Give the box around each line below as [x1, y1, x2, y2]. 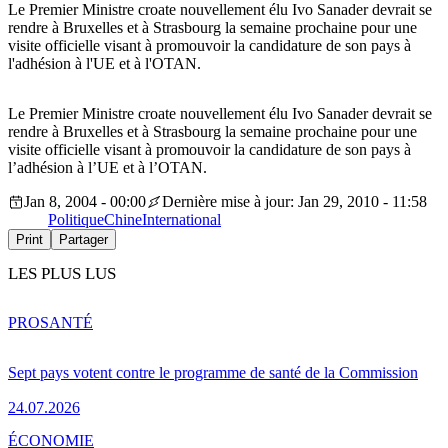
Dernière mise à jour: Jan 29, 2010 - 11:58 [162, 193, 427, 211]
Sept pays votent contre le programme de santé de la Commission [8, 363, 418, 381]
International [142, 211, 221, 229]
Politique [48, 211, 104, 229]
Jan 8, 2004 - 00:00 [24, 193, 146, 211]
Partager [59, 232, 108, 248]
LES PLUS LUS [8, 264, 116, 284]
